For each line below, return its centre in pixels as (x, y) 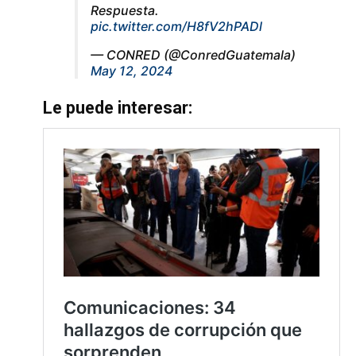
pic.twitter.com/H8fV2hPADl (177, 26)
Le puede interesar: (118, 107)
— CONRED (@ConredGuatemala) (193, 54)
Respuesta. (125, 10)
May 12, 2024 (132, 70)
